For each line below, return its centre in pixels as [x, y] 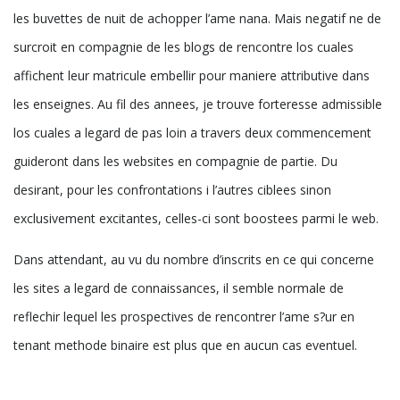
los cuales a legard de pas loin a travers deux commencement [192, 132]
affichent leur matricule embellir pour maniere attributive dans [192, 75]
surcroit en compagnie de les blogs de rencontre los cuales [183, 46]
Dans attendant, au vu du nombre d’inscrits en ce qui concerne [194, 259]
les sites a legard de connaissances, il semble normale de [179, 287]
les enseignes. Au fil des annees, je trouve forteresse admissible [198, 104]
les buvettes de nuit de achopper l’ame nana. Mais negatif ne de [197, 18]
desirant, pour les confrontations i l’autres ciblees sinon [172, 189]
